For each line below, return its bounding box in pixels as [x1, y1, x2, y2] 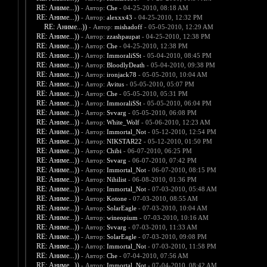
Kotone [106, 195, 127, 203]
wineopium [106, 214, 138, 222]
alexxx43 [106, 14, 132, 21]
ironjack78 [106, 71, 136, 79]
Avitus [106, 80, 124, 88]
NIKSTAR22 [106, 138, 142, 145]
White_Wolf [106, 119, 139, 126]
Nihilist [106, 176, 126, 184]
